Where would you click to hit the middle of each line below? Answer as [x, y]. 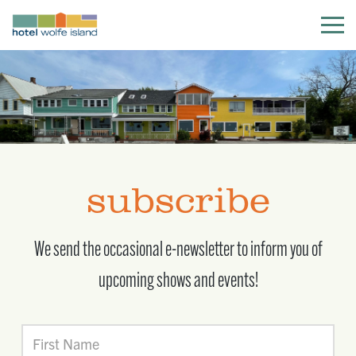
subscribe [178, 201]
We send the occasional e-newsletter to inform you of [178, 248]
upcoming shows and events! [178, 279]
